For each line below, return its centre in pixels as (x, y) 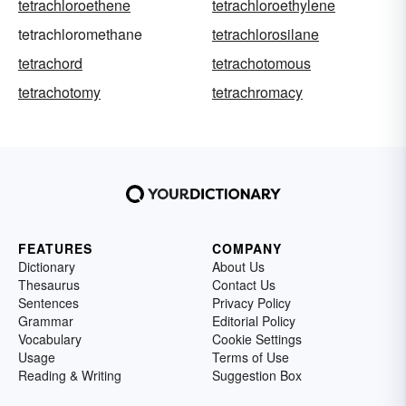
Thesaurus (49, 285)
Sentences (48, 303)
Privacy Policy (251, 303)
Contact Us (244, 285)
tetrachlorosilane (266, 34)
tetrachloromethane (80, 34)
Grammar (46, 321)
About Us (238, 267)
